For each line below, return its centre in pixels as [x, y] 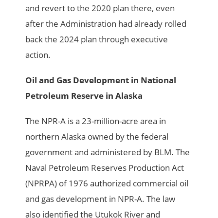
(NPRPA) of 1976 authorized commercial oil [107, 183]
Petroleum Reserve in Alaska [85, 96]
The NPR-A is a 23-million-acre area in [96, 121]
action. [38, 55]
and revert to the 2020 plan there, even [100, 8]
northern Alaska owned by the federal [97, 137]
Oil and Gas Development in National [101, 80]
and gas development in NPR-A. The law [100, 199]
